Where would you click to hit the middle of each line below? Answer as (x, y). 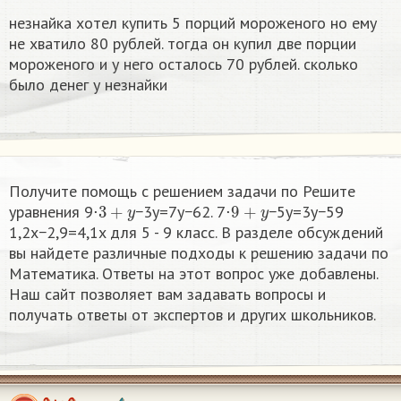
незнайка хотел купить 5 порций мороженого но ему (193, 23)
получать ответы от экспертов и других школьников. (192, 315)
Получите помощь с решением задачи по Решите (182, 192)
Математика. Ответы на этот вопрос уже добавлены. (193, 274)
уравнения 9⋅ (54, 212)
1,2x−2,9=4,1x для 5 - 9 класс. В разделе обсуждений (196, 233)
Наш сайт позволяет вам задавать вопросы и (167, 294)
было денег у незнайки (88, 85)
